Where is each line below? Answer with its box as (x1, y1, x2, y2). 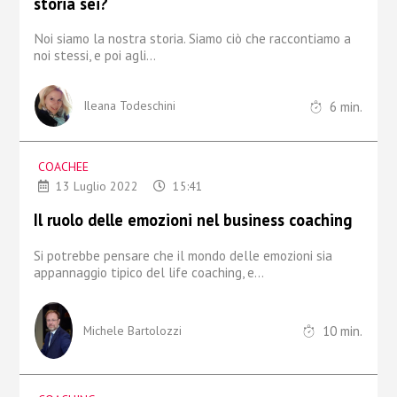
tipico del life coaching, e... (110, 262, 264, 281)
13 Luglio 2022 (51, 178, 142, 195)
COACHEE (37, 159, 89, 175)
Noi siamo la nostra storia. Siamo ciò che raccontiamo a (33, 29, 351, 47)
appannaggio (33, 262, 111, 281)
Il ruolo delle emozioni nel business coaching (33, 209, 352, 231)
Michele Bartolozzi (82, 322, 182, 339)
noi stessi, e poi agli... (33, 46, 156, 64)
